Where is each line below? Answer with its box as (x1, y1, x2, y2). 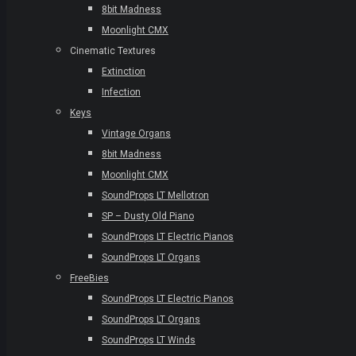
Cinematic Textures (70, 45, 156, 56)
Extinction (102, 66, 145, 77)
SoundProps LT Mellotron (102, 190, 209, 201)
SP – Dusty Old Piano (102, 211, 194, 222)
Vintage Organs (102, 128, 171, 139)
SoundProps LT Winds (102, 335, 195, 346)
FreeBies (70, 273, 109, 284)
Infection (102, 87, 141, 98)
